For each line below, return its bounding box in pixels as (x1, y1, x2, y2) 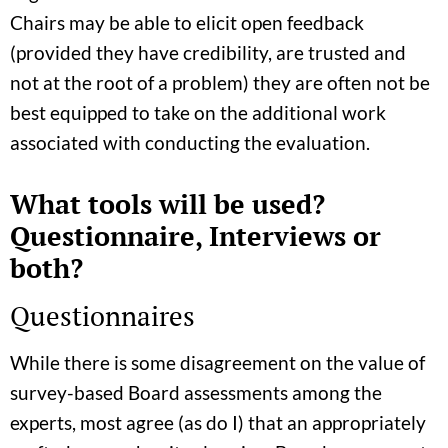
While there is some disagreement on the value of (10, 350, 425, 374)
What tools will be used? (10, 185, 325, 222)
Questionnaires (10, 297, 195, 334)
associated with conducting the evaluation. (10, 130, 370, 154)
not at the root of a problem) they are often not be (10, 70, 430, 94)
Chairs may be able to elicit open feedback (10, 10, 364, 34)
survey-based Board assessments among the (10, 380, 382, 404)
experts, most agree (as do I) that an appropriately (10, 410, 426, 434)
